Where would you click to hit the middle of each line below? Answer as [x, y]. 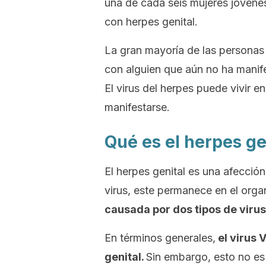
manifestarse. [137, 107]
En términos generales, [160, 238]
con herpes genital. [151, 22]
